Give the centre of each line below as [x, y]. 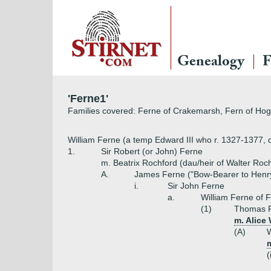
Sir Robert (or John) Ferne [152, 151]
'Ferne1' [88, 99]
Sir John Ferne [196, 186]
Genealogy [211, 63]
